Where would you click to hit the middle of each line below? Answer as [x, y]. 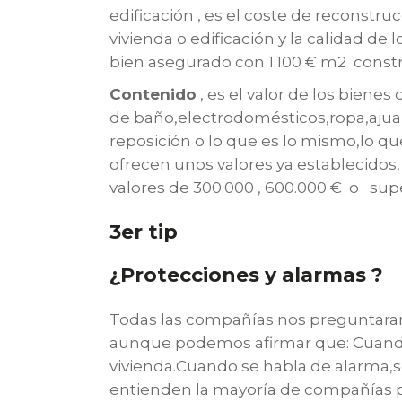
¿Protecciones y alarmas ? [246, 275]
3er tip [144, 232]
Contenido [153, 94]
